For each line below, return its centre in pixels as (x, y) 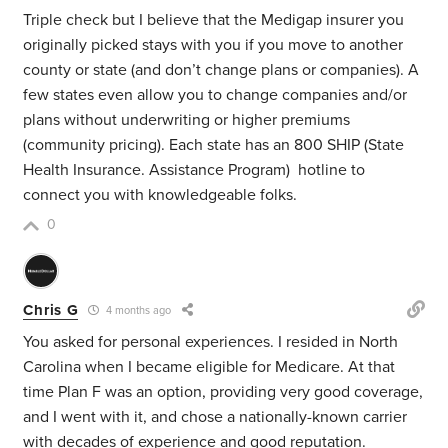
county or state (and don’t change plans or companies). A (221, 70)
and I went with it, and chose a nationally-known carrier (215, 417)
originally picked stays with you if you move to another (213, 45)
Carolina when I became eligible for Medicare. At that (209, 367)
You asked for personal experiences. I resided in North (211, 342)
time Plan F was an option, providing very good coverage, (223, 392)
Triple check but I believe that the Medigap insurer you (214, 20)
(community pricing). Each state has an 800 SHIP (192, 145)
